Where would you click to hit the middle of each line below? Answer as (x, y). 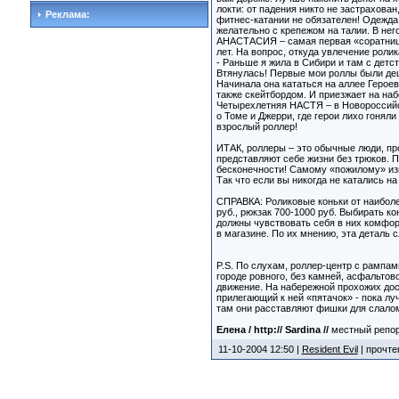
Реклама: (66, 14)
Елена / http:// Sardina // (273, 330)
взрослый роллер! (256, 126)
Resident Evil (330, 349)
